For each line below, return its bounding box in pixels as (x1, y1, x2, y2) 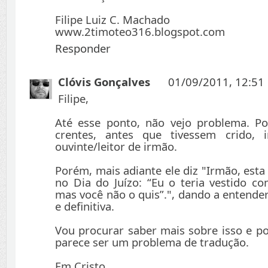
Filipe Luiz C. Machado (55, 12, 170, 28)
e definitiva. (55, 199, 114, 214)
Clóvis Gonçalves (58, 74, 150, 90)
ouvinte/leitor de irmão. (55, 139, 177, 154)
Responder (55, 41, 111, 56)
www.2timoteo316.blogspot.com (55, 24, 225, 39)
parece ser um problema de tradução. (55, 234, 249, 250)
